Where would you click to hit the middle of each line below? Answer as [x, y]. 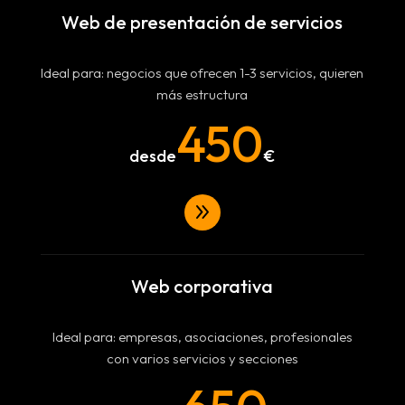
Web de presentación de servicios [202, 22]
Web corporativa [202, 286]
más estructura [202, 94]
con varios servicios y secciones [202, 358]
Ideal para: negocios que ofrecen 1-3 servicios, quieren [202, 73]
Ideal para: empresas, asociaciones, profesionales [202, 337]
